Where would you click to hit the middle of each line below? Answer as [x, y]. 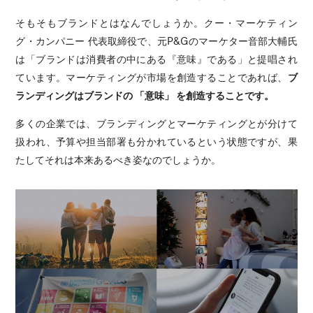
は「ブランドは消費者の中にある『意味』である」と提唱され [156, 59]
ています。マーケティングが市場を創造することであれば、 [152, 77]
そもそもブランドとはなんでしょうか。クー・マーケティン [156, 23]
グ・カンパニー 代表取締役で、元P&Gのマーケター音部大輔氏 [156, 41]
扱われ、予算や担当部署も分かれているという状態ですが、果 [156, 141]
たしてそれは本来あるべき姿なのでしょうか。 [118, 160]
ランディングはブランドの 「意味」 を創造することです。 [145, 95]
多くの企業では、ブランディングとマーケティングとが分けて [156, 123]
